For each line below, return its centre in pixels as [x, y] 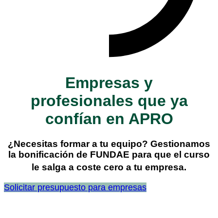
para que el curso [170, 154]
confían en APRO [109, 119]
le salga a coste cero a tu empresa [108, 167]
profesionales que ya [109, 101]
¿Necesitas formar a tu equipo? [79, 144]
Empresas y [109, 83]
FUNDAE [110, 154]
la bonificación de [49, 154]
